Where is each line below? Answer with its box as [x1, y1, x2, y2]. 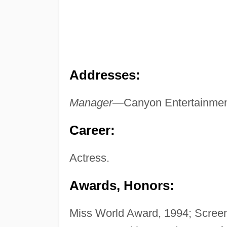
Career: [69, 123, 115, 138]
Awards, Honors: [69, 178, 174, 193]
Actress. [69, 152, 109, 165]
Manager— [69, 96, 124, 109]
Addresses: [69, 68, 140, 83]
